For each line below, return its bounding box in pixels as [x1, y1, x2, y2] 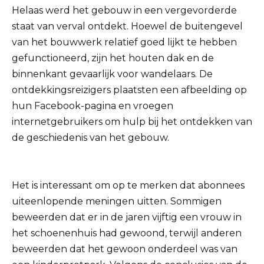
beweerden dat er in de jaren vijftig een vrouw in [12, 212, 242, 223]
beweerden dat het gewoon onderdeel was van [12, 243, 237, 255]
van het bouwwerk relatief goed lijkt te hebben [12, 37, 237, 48]
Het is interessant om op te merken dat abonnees [12, 180, 245, 192]
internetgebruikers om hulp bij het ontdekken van [12, 116, 252, 128]
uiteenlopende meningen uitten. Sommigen [12, 196, 222, 207]
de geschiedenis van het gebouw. [12, 132, 169, 144]
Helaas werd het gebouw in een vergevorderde [12, 5, 237, 16]
